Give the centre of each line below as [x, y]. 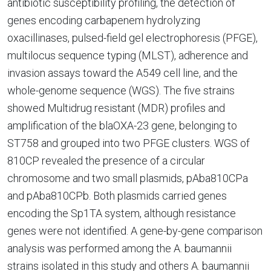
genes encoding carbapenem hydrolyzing [104, 20]
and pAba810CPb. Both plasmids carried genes [117, 196]
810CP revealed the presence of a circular [106, 161]
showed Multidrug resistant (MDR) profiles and [116, 108]
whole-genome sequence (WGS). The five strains [121, 90]
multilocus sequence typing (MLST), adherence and [128, 55]
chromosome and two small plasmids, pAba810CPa [128, 178]
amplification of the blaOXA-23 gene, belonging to [122, 126]
